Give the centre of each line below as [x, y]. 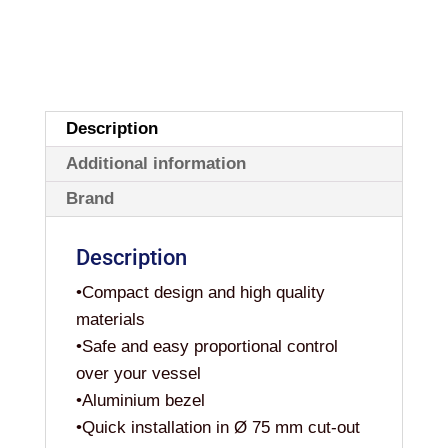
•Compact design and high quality [200, 293]
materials [110, 320]
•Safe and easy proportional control [206, 347]
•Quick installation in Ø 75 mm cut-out [217, 428]
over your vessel [138, 374]
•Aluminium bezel [140, 401]
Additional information [155, 164]
